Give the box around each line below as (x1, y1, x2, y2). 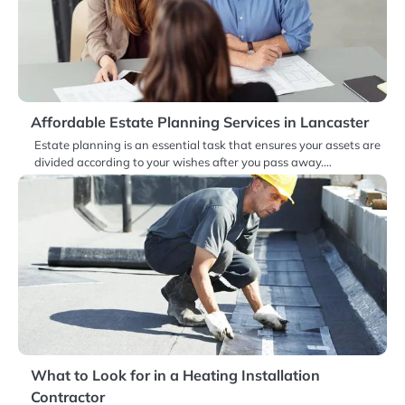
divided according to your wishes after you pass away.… (34, 155, 332, 170)
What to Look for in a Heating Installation (31, 366, 320, 385)
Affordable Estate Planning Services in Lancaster (31, 113, 369, 132)
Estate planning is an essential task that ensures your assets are (34, 137, 381, 153)
